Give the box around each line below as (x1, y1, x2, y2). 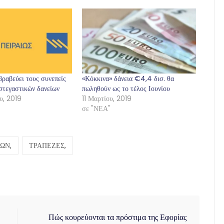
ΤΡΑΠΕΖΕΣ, (29, 140, 66, 150)
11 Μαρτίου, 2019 (82, 93, 131, 103)
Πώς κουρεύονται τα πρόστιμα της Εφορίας (48, 211, 186, 223)
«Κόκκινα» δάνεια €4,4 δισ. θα (82, 73, 174, 83)
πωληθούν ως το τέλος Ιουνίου (82, 83, 170, 93)
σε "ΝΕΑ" (82, 103, 110, 113)
